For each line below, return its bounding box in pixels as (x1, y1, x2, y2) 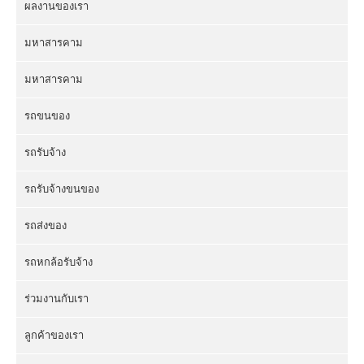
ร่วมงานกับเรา (24, 292, 89, 305)
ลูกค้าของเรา (24, 328, 84, 341)
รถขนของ (24, 109, 70, 122)
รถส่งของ (24, 219, 67, 232)
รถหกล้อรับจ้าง (24, 255, 93, 268)
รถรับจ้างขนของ (24, 182, 99, 195)
